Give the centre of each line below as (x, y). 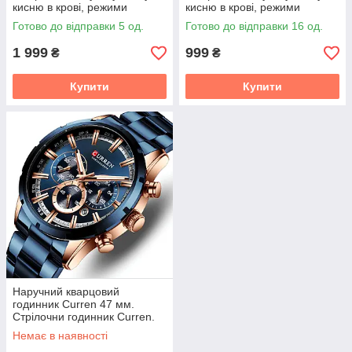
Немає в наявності (60, 335)
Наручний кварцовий (66, 291)
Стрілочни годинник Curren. (84, 317)
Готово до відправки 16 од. (254, 26)
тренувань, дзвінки (233, 20)
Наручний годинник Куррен (82, 329)
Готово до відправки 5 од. (78, 26)
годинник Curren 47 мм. (73, 304)
